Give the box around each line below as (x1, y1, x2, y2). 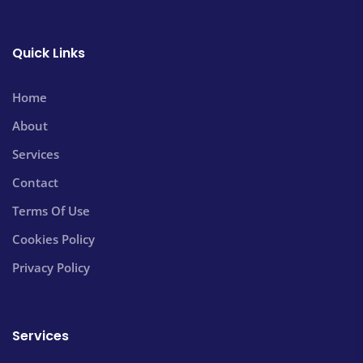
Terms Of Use (12, 202, 90, 219)
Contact (12, 173, 58, 190)
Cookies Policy (12, 230, 95, 247)
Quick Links (12, 43, 85, 62)
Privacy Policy (12, 258, 90, 275)
